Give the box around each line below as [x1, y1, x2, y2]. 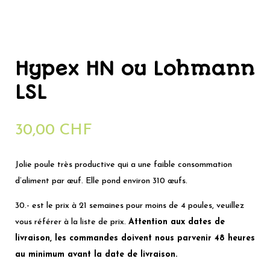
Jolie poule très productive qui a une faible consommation [15, 160, 232, 169]
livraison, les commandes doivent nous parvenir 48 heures [15, 233, 255, 243]
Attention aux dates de [128, 217, 225, 227]
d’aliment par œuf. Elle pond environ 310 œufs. [15, 176, 187, 186]
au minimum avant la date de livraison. [15, 250, 177, 259]
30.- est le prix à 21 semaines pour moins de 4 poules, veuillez [15, 201, 244, 210]
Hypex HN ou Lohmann [15, 57, 254, 80]
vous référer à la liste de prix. [15, 217, 128, 227]
